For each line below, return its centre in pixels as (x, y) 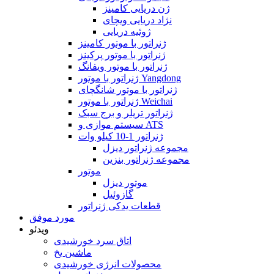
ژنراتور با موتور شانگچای (128, 90)
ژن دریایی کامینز (136, 8)
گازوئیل (118, 194)
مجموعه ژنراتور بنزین (146, 159)
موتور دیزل (125, 183)
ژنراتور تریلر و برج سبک (126, 113)
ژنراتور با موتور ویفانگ (123, 66)
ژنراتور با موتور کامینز (122, 43)
